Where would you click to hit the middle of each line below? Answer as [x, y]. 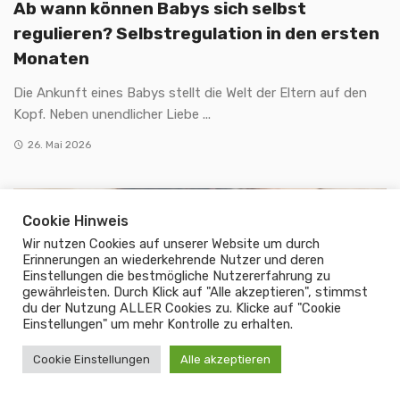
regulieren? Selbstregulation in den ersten [196, 33]
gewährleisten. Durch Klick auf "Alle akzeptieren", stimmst [195, 292]
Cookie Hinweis [75, 221]
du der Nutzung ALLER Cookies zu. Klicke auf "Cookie [182, 308]
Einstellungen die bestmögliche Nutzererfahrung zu [176, 276]
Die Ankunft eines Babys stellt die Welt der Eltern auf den [190, 92]
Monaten [51, 58]
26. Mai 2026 [59, 144]
